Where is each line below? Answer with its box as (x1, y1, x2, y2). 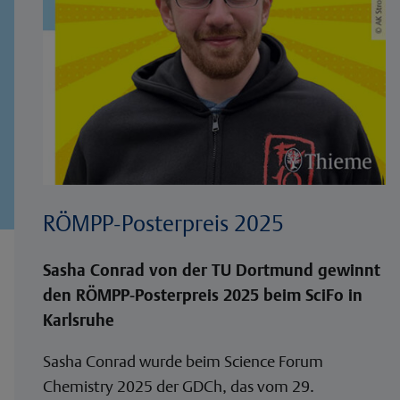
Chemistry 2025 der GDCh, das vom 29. (43, 376, 314, 396)
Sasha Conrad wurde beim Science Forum (43, 351, 323, 371)
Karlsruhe (43, 310, 114, 329)
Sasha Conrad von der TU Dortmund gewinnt (43, 260, 380, 279)
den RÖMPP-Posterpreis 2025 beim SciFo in (43, 285, 362, 304)
